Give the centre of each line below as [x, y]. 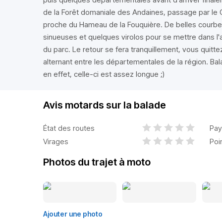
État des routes [69, 128]
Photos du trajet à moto [97, 162]
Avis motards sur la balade [105, 105]
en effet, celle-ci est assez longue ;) [104, 74]
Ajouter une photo [73, 214]
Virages [56, 141]
